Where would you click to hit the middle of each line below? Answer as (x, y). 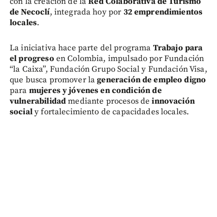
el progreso (32, 58)
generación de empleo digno (152, 80)
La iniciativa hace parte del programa (81, 48)
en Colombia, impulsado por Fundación (129, 58)
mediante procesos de (109, 101)
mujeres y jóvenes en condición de (95, 90)
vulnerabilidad (38, 101)
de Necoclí (30, 12)
